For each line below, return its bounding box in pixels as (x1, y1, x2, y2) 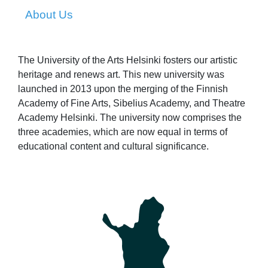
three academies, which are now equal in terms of (18, 127, 227, 138)
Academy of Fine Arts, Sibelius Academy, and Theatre (18, 98, 245, 109)
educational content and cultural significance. (18, 141, 209, 152)
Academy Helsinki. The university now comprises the (18, 112, 242, 123)
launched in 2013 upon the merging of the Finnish (18, 84, 228, 95)
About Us (25, 8, 73, 22)
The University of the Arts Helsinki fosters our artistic (18, 55, 237, 66)
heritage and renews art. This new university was (18, 69, 224, 80)
